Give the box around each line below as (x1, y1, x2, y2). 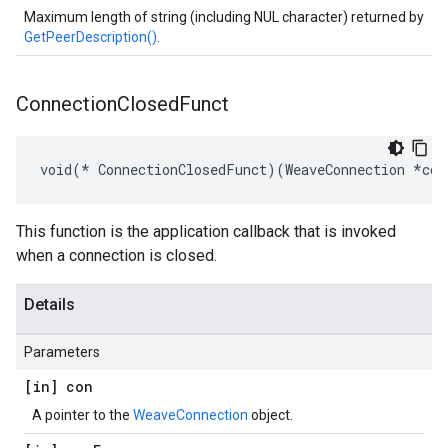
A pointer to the (32, 407, 133, 423)
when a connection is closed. (16, 246, 217, 265)
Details (24, 295, 75, 314)
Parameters (24, 344, 100, 360)
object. (248, 407, 293, 423)
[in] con (24, 377, 93, 396)
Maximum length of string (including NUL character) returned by (24, 9, 424, 25)
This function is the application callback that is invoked (16, 222, 396, 241)
